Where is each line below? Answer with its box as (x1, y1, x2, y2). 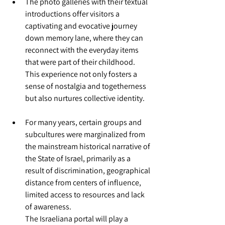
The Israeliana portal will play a (25, 213, 130, 224)
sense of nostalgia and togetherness (25, 81, 148, 91)
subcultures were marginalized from (25, 129, 147, 140)
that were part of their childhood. (25, 57, 137, 67)
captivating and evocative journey (25, 21, 139, 31)
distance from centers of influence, (25, 177, 143, 188)
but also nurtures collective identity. (25, 93, 145, 103)
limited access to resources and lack (25, 189, 146, 200)
